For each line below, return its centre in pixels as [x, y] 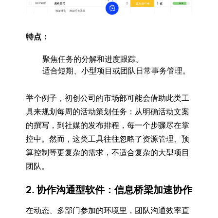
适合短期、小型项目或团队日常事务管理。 [116, 71]
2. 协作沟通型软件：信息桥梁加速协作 [109, 189]
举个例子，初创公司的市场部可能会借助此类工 [107, 98]
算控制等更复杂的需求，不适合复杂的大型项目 [107, 152]
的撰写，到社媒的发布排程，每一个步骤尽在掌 [107, 125]
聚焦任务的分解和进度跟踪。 [93, 59]
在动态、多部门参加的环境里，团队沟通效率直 [107, 210]
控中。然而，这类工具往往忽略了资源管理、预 [107, 139]
